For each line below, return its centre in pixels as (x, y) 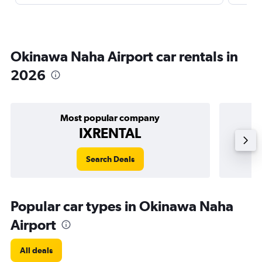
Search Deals (110, 159)
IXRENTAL (110, 133)
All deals (36, 250)
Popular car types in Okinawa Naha (122, 206)
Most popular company (110, 118)
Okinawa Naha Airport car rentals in (124, 56)
